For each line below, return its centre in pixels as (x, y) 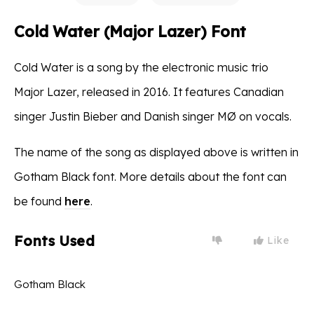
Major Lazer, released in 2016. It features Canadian (149, 91)
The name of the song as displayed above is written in (156, 152)
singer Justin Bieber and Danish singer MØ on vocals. (153, 116)
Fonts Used (54, 240)
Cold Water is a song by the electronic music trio (141, 67)
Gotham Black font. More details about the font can (150, 176)
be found (39, 201)
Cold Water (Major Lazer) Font (130, 31)
